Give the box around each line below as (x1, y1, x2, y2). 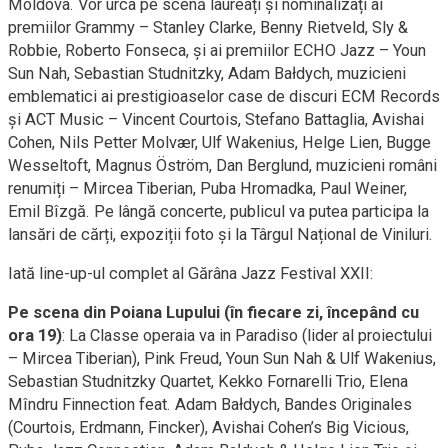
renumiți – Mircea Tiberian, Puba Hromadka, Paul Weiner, (8, 179, 407, 199)
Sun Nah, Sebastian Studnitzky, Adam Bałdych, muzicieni (8, 64, 406, 84)
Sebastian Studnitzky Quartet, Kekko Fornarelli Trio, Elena (8, 372, 408, 392)
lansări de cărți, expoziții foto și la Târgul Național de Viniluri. (8, 225, 433, 245)
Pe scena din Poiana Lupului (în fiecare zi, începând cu (8, 303, 419, 323)
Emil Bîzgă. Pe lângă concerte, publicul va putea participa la (8, 202, 429, 222)
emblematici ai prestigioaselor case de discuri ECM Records (8, 87, 440, 107)
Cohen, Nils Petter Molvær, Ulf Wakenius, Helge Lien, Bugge (8, 133, 431, 153)
